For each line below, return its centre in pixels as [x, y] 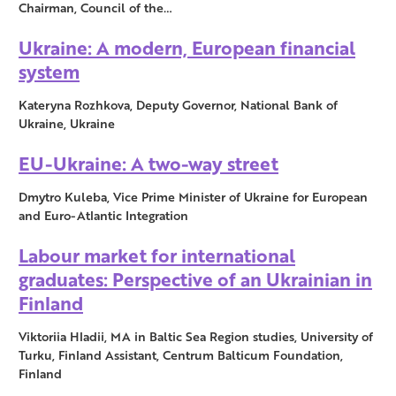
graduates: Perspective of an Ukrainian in [195, 279]
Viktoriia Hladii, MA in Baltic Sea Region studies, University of [196, 337]
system [49, 72]
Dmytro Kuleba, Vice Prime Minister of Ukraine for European [193, 197]
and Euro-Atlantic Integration [103, 216]
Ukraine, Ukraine [67, 124]
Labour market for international [157, 255]
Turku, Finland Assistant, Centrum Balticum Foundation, [181, 355]
